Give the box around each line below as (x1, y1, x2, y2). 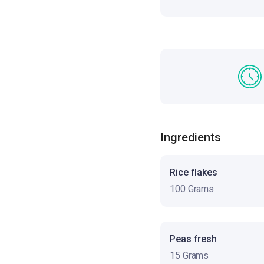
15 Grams (170, 249, 209, 261)
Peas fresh (170, 233, 217, 245)
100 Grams (170, 183, 214, 194)
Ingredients (160, 130, 221, 144)
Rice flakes (170, 166, 217, 178)
